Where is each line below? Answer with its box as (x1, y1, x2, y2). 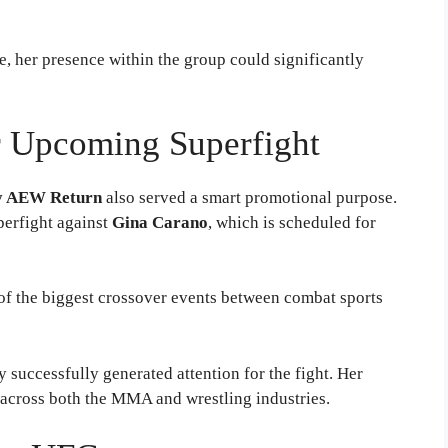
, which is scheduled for (208, 212, 376, 232)
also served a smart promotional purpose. (102, 187, 397, 207)
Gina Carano (112, 212, 208, 232)
